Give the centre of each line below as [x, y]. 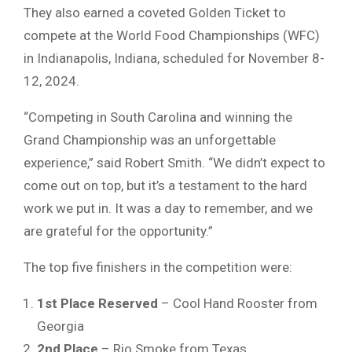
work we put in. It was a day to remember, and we [168, 208]
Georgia [60, 326]
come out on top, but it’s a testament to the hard [165, 185]
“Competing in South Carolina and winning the [158, 117]
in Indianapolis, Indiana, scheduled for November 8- [174, 58]
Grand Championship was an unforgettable [150, 139]
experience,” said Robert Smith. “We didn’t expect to [174, 162]
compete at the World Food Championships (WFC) [172, 35]
